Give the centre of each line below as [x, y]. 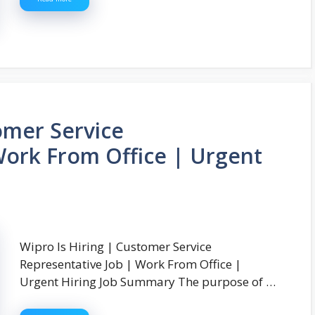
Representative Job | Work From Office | [130, 264]
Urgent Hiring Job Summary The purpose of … [148, 282]
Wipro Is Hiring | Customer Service [116, 247]
